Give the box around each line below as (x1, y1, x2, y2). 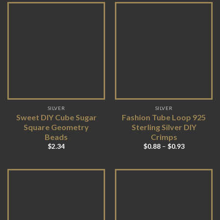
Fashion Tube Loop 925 (122, 112, 206, 122)
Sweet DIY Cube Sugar (16, 112, 97, 122)
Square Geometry (24, 122, 89, 132)
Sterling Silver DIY (131, 122, 196, 132)
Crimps (150, 132, 177, 141)
